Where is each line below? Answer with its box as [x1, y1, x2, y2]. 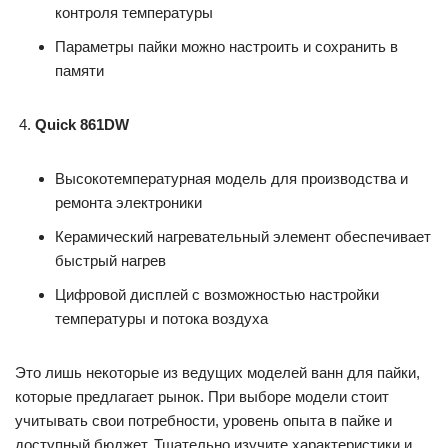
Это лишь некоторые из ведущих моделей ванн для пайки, [15, 364, 420, 381]
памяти [55, 62, 104, 79]
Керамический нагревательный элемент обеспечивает [55, 228, 431, 245]
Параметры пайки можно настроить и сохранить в [55, 38, 398, 55]
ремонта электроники [55, 194, 202, 211]
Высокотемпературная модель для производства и [55, 170, 408, 187]
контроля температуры [55, 4, 213, 21]
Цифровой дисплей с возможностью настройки [55, 286, 379, 303]
